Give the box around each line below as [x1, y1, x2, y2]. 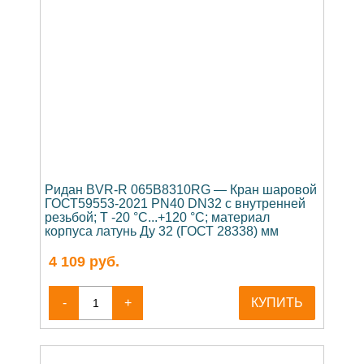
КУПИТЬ [251, 295, 303, 310]
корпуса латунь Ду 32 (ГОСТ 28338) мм [45, 223, 279, 238]
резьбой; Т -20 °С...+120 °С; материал [45, 210, 270, 224]
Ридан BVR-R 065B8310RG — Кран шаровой [45, 182, 317, 197]
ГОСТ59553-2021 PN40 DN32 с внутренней [45, 196, 305, 210]
